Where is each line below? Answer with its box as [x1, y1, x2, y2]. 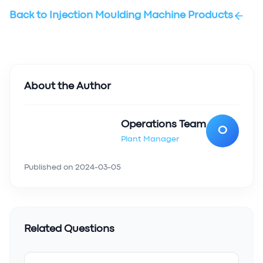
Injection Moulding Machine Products [49, 11, 233, 20]
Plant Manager [121, 136, 179, 143]
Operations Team [121, 120, 206, 129]
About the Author [24, 82, 111, 91]
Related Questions [24, 225, 114, 234]
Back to [9, 11, 49, 20]
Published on [24, 164, 75, 171]
